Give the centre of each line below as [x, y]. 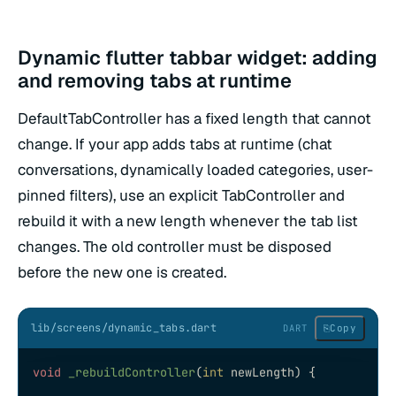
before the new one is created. [122, 273]
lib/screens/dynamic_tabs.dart [124, 327]
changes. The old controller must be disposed [175, 247]
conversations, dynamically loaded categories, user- [195, 170]
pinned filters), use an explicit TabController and [181, 196]
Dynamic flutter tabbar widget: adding [198, 58]
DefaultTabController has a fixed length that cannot [194, 119]
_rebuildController [128, 372]
